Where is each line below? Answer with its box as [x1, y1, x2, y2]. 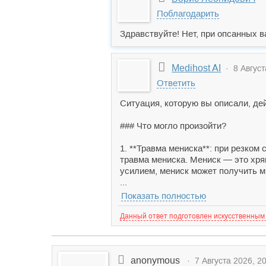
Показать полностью [121, 191, 206, 201]
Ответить [157, 78, 195, 88]
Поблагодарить [157, 8, 219, 18]
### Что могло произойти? [120, 121, 226, 131]
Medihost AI [172, 63, 221, 73]
